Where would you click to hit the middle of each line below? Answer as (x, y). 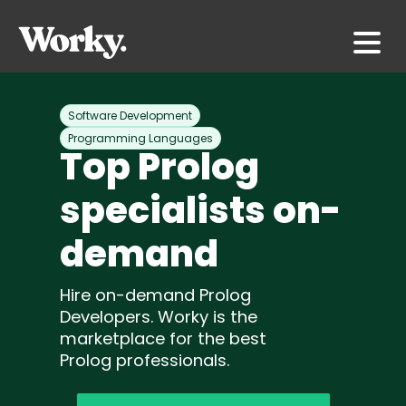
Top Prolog (159, 167)
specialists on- (201, 210)
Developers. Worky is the (159, 317)
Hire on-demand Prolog (155, 295)
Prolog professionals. (145, 360)
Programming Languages (140, 138)
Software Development (130, 116)
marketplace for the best (163, 338)
